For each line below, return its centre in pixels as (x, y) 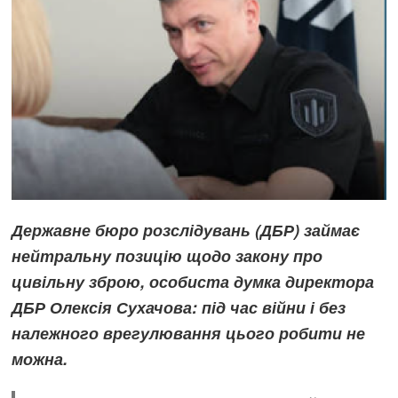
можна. (40, 359)
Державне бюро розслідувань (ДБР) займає (186, 231)
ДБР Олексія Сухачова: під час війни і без (179, 308)
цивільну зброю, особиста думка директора (193, 282)
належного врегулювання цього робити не (189, 334)
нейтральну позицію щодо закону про (167, 256)
